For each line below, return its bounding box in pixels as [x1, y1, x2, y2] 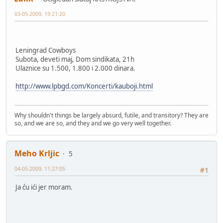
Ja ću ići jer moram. [15, 183, 73, 192]
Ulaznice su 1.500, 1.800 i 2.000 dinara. [15, 63, 135, 73]
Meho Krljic [14, 148, 59, 159]
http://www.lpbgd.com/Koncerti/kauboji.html [15, 81, 153, 91]
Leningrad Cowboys [15, 45, 76, 55]
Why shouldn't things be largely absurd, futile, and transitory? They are [14, 111, 209, 120]
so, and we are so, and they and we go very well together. [14, 119, 171, 128]
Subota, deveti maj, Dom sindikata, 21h [15, 54, 134, 64]
